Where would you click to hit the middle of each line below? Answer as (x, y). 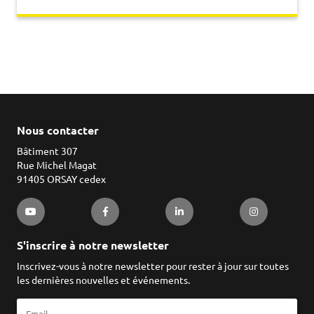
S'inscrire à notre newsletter (93, 246)
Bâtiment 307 (47, 152)
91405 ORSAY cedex (61, 180)
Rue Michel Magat (57, 166)
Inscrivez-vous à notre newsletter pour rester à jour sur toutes (153, 267)
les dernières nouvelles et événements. (103, 281)
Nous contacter (58, 131)
